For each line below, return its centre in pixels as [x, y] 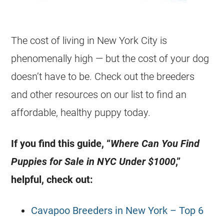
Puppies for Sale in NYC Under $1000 [93, 161]
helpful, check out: [52, 179]
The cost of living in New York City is [89, 40]
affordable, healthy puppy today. [81, 112]
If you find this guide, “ [61, 143]
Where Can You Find [155, 143]
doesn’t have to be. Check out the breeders [103, 76]
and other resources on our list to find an [99, 94]
